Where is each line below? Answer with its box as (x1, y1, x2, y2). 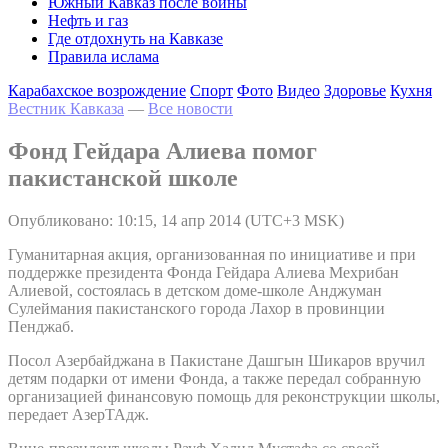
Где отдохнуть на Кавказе (48, 30, 223, 47)
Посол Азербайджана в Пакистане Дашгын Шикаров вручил (8, 351, 425, 369)
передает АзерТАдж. (8, 405, 149, 423)
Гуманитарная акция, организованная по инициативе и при (8, 245, 416, 263)
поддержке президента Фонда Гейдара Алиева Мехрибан (8, 263, 399, 281)
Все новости (148, 100, 233, 117)
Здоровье (324, 82, 386, 99)
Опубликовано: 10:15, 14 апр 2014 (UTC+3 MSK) (8, 211, 344, 229)
